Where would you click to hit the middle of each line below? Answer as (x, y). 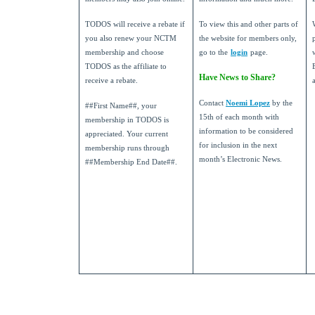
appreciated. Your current (127, 134)
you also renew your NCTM (131, 39)
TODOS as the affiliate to (126, 67)
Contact (212, 103)
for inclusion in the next (238, 146)
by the (281, 103)
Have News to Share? (237, 78)
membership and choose (124, 53)
